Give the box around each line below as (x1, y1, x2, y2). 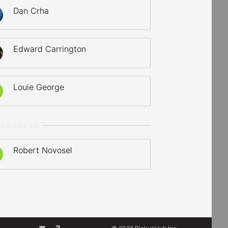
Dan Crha (13, 6, 49, 16)
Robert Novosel (13, 145, 73, 155)
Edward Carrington (13, 44, 87, 54)
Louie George (13, 82, 65, 92)
